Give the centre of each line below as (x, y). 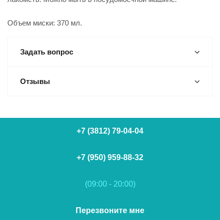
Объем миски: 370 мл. (45, 23)
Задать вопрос (47, 52)
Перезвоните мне (110, 210)
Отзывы (35, 81)
